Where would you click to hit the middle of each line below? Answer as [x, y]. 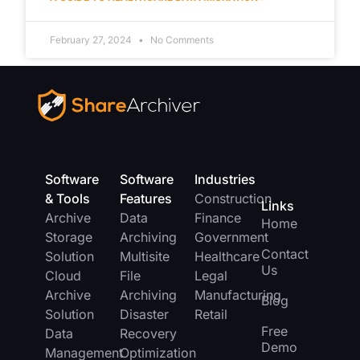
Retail [211, 314]
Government [231, 237]
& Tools [67, 198]
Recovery [148, 333]
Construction [233, 198]
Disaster [144, 314]
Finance [217, 217]
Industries [225, 179]
